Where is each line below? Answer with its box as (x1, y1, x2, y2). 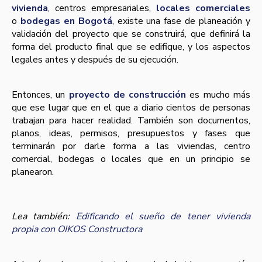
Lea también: (12, 210, 76, 223)
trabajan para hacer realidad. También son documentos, (12, 114, 250, 127)
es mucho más (186, 88, 251, 102)
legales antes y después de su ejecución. (12, 53, 178, 67)
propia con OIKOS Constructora (12, 223, 142, 236)
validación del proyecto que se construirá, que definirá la (12, 27, 250, 41)
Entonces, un (12, 88, 69, 102)
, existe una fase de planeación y (112, 15, 251, 28)
